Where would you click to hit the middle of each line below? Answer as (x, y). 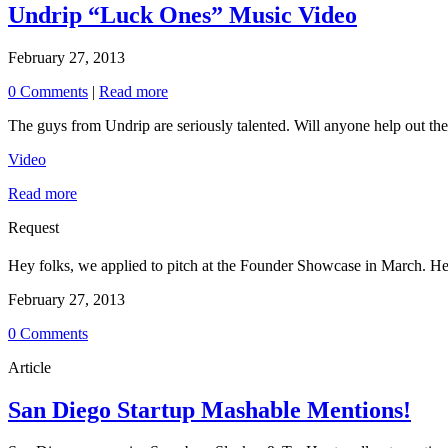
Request (33, 227)
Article (29, 367)
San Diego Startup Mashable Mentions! (209, 409)
